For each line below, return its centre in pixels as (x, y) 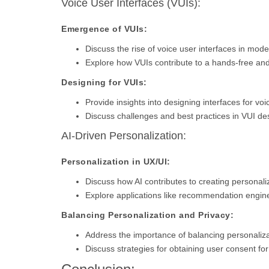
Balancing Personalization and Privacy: (147, 215)
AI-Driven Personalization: (124, 136)
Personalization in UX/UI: (116, 162)
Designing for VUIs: (104, 82)
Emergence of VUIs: (104, 29)
